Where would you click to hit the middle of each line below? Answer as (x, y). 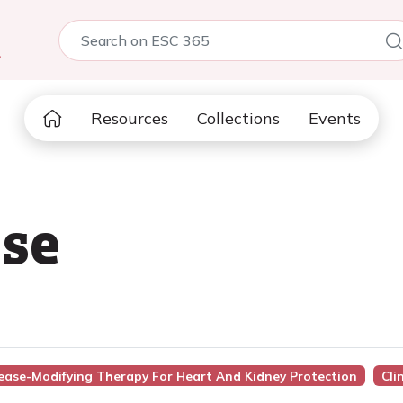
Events (335, 118)
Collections (238, 118)
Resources (130, 118)
